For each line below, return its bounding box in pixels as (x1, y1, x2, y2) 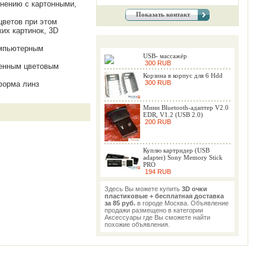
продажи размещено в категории (104, 207, 203, 214)
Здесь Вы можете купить (104, 185, 182, 192)
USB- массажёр (143, 52, 187, 59)
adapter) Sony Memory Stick (143, 154, 223, 161)
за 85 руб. (104, 199, 135, 207)
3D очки (182, 185, 207, 192)
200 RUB (143, 118, 171, 125)
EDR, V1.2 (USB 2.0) (143, 111, 203, 118)
